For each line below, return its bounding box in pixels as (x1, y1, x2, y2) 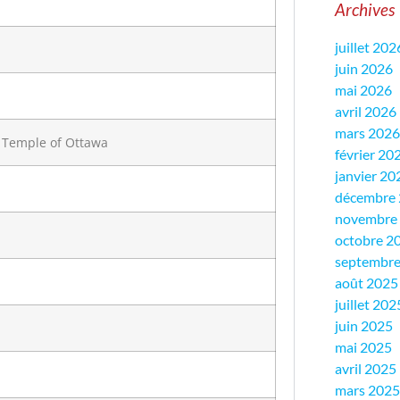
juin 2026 (335, 60, 393, 78)
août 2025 (335, 274, 398, 292)
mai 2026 (335, 81, 392, 99)
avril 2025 (335, 360, 396, 378)
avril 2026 (335, 103, 396, 121)
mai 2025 (335, 338, 392, 356)
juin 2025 (335, 317, 393, 335)
